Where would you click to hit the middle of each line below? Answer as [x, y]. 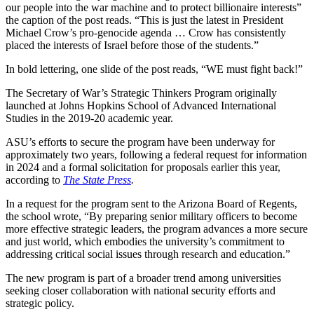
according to [34, 179]
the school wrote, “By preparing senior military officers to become [151, 216]
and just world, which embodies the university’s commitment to [145, 241]
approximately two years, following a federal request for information [156, 154]
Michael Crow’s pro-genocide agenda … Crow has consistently [146, 32]
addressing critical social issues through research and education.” [148, 254]
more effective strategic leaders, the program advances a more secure [157, 228]
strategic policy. [40, 303]
